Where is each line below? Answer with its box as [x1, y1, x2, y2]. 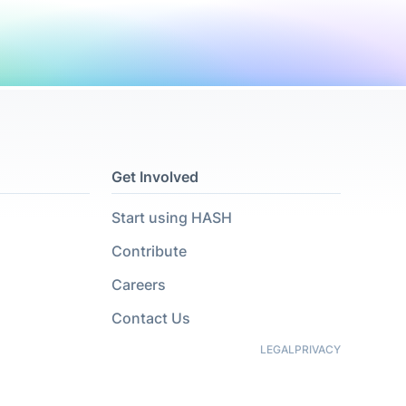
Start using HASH [111, 209, 232, 227]
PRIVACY [295, 343, 341, 356]
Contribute [111, 243, 187, 260]
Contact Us [111, 310, 190, 327]
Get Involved [111, 169, 198, 186]
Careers [111, 276, 166, 294]
